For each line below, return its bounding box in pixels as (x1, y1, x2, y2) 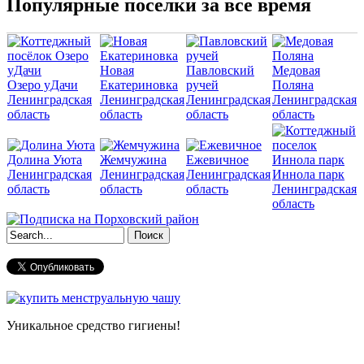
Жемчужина (100, 153, 167, 167)
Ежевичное (186, 153, 249, 167)
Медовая (272, 63, 320, 78)
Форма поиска (6, 243, 134, 265)
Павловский (186, 63, 254, 78)
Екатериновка (100, 78, 178, 93)
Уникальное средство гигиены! (6, 318, 180, 333)
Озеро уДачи (7, 78, 78, 93)
